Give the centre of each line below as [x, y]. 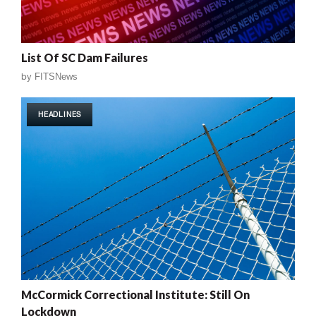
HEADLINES [60, 115]
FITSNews [56, 77]
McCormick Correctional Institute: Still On [135, 294]
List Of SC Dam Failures [85, 58]
